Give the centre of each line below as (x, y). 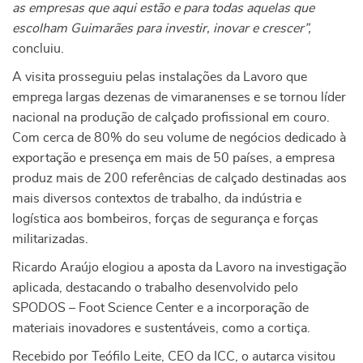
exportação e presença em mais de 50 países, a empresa (173, 158)
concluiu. (38, 49)
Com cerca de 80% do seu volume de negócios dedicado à (179, 138)
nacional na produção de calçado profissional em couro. (171, 117)
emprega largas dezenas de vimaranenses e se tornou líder (179, 97)
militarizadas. (50, 239)
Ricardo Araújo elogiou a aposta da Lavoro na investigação (179, 267)
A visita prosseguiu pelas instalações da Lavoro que (160, 77)
